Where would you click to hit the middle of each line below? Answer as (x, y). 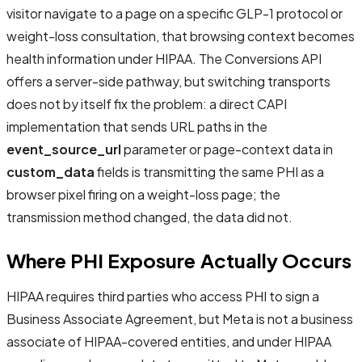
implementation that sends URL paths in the (137, 127)
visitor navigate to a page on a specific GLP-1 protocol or (175, 14)
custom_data (51, 172)
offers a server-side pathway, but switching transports (168, 82)
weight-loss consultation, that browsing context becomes (181, 36)
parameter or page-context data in (227, 149)
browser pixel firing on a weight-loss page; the (143, 195)
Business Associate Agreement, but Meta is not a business (180, 319)
